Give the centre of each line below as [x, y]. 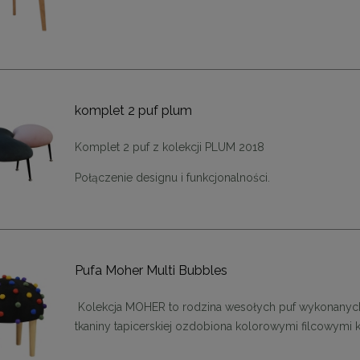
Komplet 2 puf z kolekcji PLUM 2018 [172, 147]
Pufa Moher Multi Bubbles [151, 270]
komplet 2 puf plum [134, 110]
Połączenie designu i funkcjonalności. [173, 177]
